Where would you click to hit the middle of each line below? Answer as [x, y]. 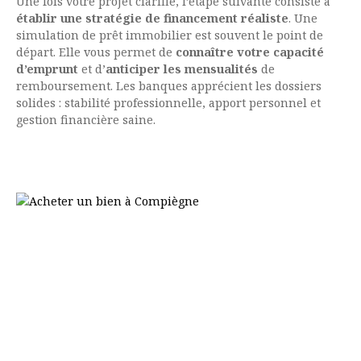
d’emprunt [47, 69]
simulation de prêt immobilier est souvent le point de [170, 35]
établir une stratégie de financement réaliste [152, 19]
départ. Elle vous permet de [96, 52]
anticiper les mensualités [182, 69]
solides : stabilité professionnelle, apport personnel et [168, 103]
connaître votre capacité [250, 52]
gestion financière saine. [87, 120]
